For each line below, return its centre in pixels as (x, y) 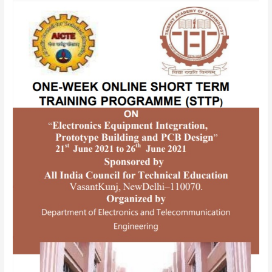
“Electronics (36, 144)
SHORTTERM (36, 83)
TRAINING (31, 98)
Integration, (36, 174)
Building (28, 205)
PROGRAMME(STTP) (52, 114)
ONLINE (26, 68)
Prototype (33, 189)
